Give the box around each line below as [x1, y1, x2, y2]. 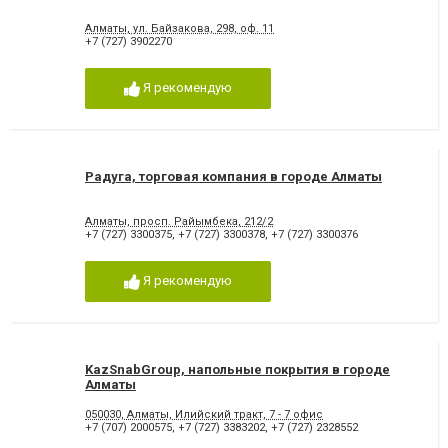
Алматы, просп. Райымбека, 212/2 [85, 215, 273, 229]
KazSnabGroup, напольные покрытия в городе [85, 361, 390, 377]
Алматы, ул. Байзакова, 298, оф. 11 [85, 22, 274, 36]
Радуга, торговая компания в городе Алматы [85, 168, 382, 184]
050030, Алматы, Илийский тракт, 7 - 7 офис [85, 407, 323, 421]
